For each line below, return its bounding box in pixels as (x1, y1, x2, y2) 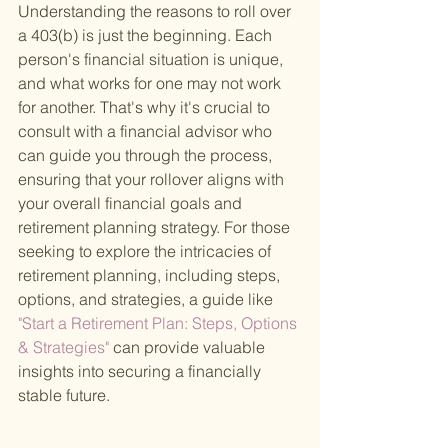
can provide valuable (113, 337, 269, 358)
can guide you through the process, (18, 145, 276, 166)
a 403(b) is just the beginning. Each (18, 25, 276, 46)
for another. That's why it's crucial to (18, 97, 274, 118)
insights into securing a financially (18, 361, 265, 382)
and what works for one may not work (18, 73, 285, 94)
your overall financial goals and (18, 193, 246, 214)
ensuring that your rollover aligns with (18, 169, 288, 190)
